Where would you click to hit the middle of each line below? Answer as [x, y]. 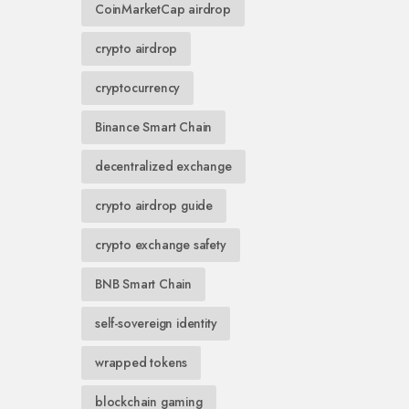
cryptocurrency [138, 88]
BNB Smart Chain [143, 284]
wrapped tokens [142, 362]
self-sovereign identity [156, 323]
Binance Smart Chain [154, 127]
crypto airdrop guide [154, 205]
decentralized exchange [163, 166]
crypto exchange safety [161, 245]
